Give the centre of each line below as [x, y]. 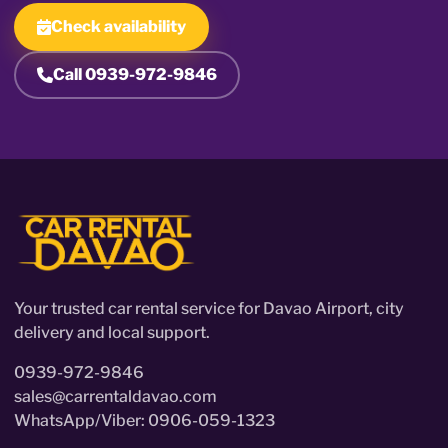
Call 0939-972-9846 [135, 74]
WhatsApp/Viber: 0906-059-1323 [144, 420]
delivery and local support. [112, 332]
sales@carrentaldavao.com [115, 396]
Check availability [118, 26]
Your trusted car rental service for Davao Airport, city [209, 308]
